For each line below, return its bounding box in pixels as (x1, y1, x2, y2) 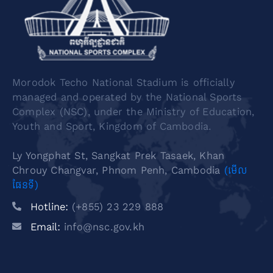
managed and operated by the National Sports (12, 91, 243, 104)
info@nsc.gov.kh (64, 221, 144, 233)
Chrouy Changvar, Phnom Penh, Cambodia (12, 164, 224, 177)
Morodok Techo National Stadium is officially (12, 76, 235, 89)
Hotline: (30, 200, 72, 213)
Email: (30, 221, 64, 233)
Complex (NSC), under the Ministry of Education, (12, 105, 255, 118)
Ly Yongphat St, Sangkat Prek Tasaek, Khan (12, 149, 225, 162)
